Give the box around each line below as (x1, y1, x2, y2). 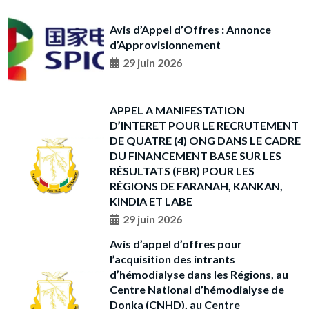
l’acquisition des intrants (109, 252, 235, 266)
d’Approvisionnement (109, 38, 221, 52)
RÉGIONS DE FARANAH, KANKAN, (109, 179, 283, 192)
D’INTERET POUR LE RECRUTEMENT (109, 118, 299, 132)
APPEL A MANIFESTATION (109, 103, 245, 117)
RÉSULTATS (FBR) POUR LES (109, 163, 255, 177)
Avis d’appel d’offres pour (109, 237, 242, 250)
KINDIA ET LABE (109, 194, 192, 208)
